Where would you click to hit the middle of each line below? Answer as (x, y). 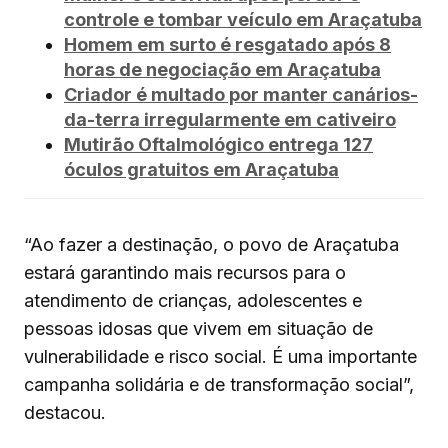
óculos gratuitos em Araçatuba (201, 170)
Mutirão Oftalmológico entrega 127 (218, 145)
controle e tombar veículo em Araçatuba (243, 20)
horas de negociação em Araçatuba (222, 70)
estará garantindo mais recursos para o (185, 273)
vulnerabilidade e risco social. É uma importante (220, 357)
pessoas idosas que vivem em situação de (198, 329)
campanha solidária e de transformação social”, (219, 385)
